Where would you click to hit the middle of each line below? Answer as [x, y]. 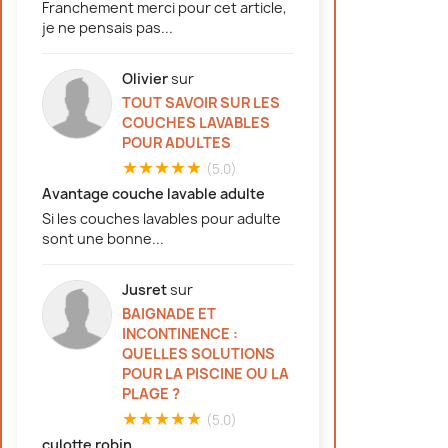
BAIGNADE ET [169, 313]
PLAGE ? [151, 393]
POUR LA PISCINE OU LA [205, 373]
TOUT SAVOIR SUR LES [201, 102]
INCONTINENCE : [180, 333]
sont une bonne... [103, 238]
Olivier [145, 78]
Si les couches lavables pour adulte [161, 218]
